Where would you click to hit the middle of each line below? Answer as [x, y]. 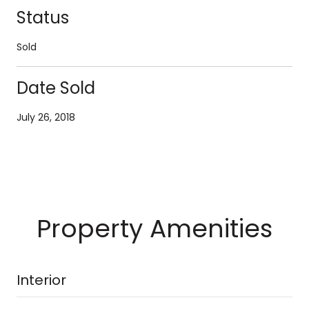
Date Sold [56, 88]
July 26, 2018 [46, 117]
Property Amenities [154, 228]
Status [43, 17]
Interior [41, 280]
